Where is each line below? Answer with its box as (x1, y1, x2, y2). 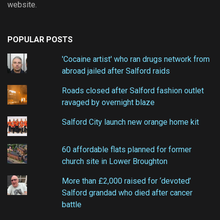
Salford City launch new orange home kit (62, 117, 199, 127)
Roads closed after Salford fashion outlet (62, 85, 204, 95)
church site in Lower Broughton (62, 156, 168, 166)
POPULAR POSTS (7, 34, 73, 44)
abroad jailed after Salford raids (62, 66, 170, 76)
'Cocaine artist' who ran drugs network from (62, 54, 210, 64)
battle (62, 199, 82, 209)
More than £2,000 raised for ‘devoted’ (62, 176, 192, 186)
